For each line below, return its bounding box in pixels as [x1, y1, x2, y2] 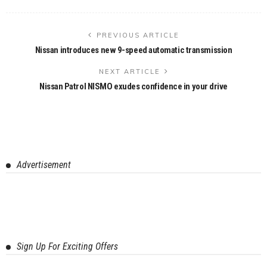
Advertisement [17, 159, 71, 170]
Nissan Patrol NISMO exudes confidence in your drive [39, 80, 228, 92]
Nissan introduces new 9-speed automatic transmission [35, 44, 232, 55]
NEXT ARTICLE [98, 67, 160, 76]
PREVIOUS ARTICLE [96, 30, 179, 39]
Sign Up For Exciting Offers [17, 240, 118, 252]
